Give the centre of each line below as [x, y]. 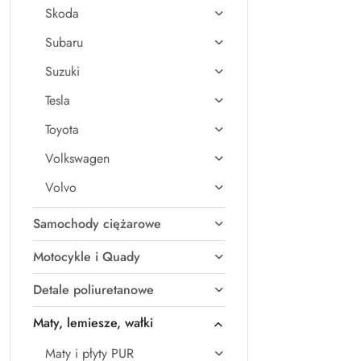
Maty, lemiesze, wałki [93, 323]
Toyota [62, 129]
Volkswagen [77, 158]
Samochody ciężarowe [97, 224]
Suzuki [62, 71]
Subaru [64, 42]
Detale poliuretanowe [93, 290]
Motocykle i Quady [87, 257]
